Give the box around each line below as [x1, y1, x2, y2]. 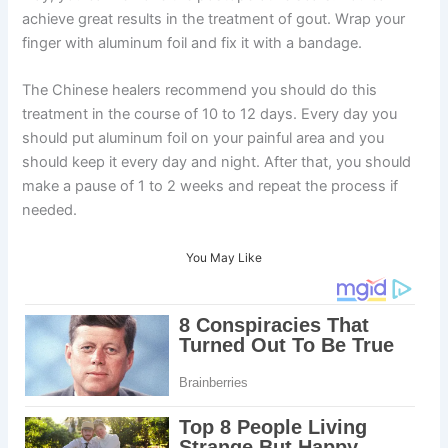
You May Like [186, 249, 262, 265]
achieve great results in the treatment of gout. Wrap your [22, 10, 406, 29]
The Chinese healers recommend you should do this [22, 81, 378, 100]
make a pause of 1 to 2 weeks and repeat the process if [22, 177, 399, 196]
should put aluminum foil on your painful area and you [22, 129, 385, 148]
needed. [22, 201, 78, 220]
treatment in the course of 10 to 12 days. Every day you [22, 105, 398, 124]
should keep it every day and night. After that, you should [22, 153, 412, 172]
